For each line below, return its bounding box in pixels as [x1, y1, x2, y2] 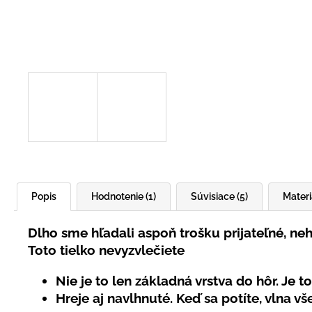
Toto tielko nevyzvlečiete [28, 242, 185, 258]
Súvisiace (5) [191, 191, 248, 203]
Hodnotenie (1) [91, 191, 156, 203]
